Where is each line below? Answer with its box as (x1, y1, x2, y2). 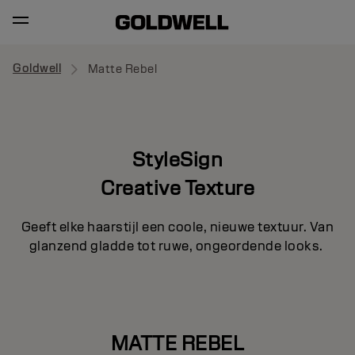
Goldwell (13, 61, 61, 76)
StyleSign (132, 146, 223, 172)
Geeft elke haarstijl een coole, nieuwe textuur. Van (21, 218, 334, 235)
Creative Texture (101, 174, 254, 200)
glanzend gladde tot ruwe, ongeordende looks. (29, 237, 326, 254)
